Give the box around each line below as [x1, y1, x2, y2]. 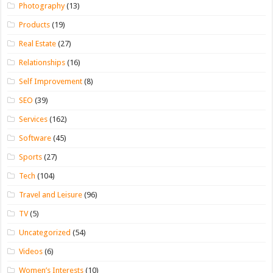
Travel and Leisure [19, 190, 83, 200]
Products [19, 20, 51, 30]
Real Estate [19, 39, 57, 49]
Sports [19, 152, 43, 162]
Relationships [19, 58, 66, 68]
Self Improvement [19, 77, 83, 87]
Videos [19, 247, 43, 257]
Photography [19, 1, 65, 11]
